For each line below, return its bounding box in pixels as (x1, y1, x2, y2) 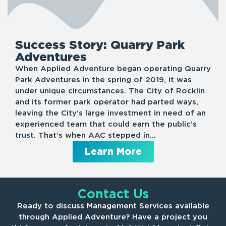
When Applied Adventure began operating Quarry (15, 64, 211, 73)
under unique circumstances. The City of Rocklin (15, 86, 205, 95)
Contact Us (77, 186, 149, 201)
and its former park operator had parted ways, (15, 97, 198, 106)
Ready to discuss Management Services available (17, 201, 209, 210)
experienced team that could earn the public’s (15, 119, 197, 129)
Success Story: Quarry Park (15, 37, 185, 52)
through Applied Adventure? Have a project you (19, 212, 207, 221)
